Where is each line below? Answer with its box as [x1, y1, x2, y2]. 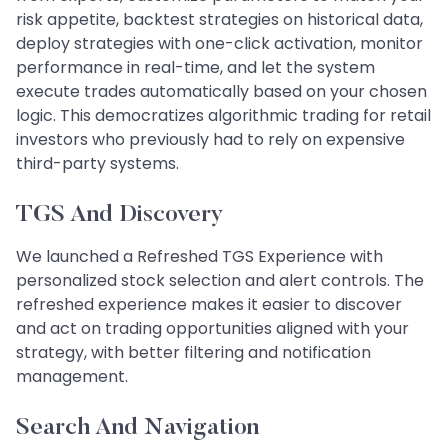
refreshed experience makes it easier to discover [16, 292, 402, 316]
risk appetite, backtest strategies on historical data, [16, 7, 423, 31]
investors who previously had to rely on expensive [16, 127, 405, 151]
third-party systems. [16, 151, 179, 175]
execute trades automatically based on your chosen [16, 79, 427, 103]
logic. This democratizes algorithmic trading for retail [16, 103, 431, 127]
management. [16, 364, 128, 388]
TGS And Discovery [16, 202, 224, 227]
